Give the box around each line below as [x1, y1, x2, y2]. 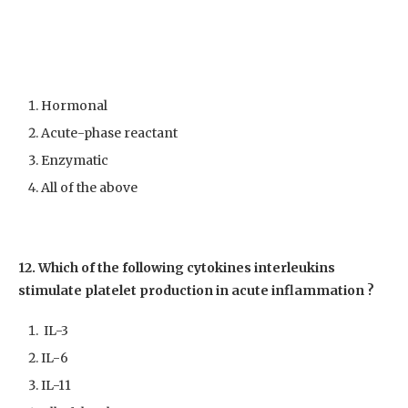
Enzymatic [41, 151, 108, 168]
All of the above [41, 178, 138, 196]
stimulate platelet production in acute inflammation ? [18, 281, 374, 299]
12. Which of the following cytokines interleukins [18, 259, 335, 276]
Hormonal [41, 97, 107, 114]
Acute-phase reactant [41, 124, 178, 141]
